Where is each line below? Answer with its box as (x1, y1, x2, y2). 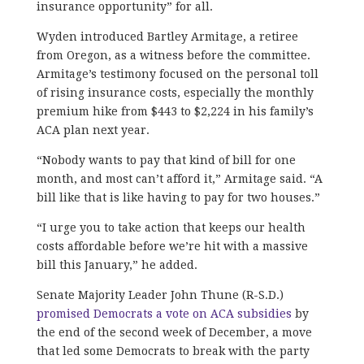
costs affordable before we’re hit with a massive (36, 239, 308, 253)
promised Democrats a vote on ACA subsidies (36, 306, 292, 320)
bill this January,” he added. (36, 258, 201, 271)
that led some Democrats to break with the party (36, 344, 310, 357)
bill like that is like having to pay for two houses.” (36, 190, 320, 204)
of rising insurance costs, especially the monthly (36, 85, 314, 99)
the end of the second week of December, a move (36, 325, 312, 339)
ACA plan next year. (36, 123, 153, 136)
